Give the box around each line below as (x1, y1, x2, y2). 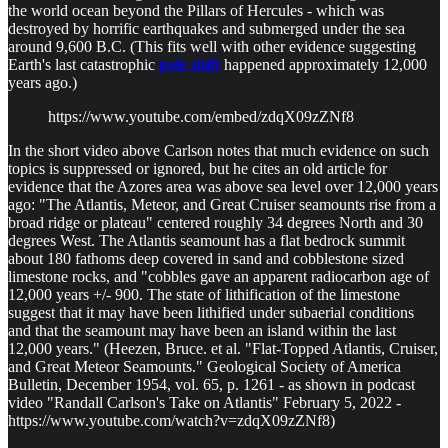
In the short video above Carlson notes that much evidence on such (8, 142, 429, 160)
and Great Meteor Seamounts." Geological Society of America (8, 358, 401, 376)
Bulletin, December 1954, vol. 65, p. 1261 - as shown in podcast (8, 376, 415, 394)
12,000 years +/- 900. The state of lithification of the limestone (8, 286, 400, 304)
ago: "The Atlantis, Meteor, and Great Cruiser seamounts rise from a (8, 196, 436, 214)
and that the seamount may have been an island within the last (8, 322, 396, 340)
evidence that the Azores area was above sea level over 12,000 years (8, 178, 438, 196)
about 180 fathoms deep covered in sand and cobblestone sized (8, 250, 404, 268)
